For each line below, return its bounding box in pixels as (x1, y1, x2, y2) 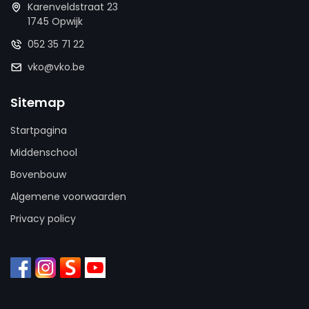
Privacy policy (10, 212, 76, 226)
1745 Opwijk (28, 14, 83, 28)
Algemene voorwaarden (10, 190, 126, 203)
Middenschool (10, 146, 77, 159)
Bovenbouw (10, 168, 66, 181)
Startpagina (10, 123, 67, 137)
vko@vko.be (28, 60, 85, 74)
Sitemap (10, 94, 65, 111)
